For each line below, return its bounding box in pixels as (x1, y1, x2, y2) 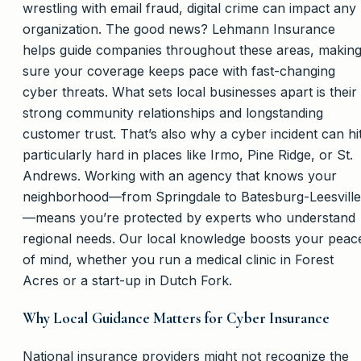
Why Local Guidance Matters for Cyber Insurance (23, 309, 330, 327)
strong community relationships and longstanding (23, 105, 323, 122)
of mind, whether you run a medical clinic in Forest (23, 251, 334, 268)
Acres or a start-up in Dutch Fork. (23, 272, 232, 289)
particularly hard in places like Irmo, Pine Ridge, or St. (23, 147, 353, 164)
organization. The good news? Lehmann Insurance (23, 21, 335, 38)
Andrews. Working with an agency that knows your (23, 168, 337, 185)
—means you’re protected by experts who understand (23, 210, 355, 226)
